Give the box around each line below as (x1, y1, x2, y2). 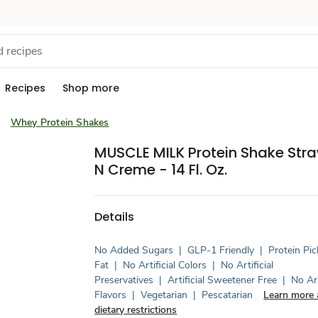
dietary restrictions (94, 303, 177, 317)
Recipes (5, 81, 45, 95)
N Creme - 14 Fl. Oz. (94, 160, 228, 180)
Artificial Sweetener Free (168, 273, 278, 287)
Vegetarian (141, 288, 188, 302)
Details (94, 208, 135, 225)
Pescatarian (202, 288, 253, 302)
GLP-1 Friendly (187, 243, 255, 257)
